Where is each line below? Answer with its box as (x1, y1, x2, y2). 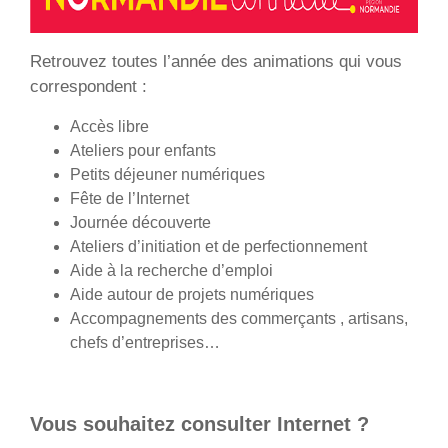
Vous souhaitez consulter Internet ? (30, 413, 369, 435)
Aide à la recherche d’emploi (70, 262, 273, 279)
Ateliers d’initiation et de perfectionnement (70, 238, 367, 255)
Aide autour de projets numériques (70, 286, 314, 303)
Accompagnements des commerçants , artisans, (70, 310, 408, 327)
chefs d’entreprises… (70, 334, 220, 351)
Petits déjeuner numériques (70, 166, 265, 183)
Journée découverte (70, 214, 211, 231)
